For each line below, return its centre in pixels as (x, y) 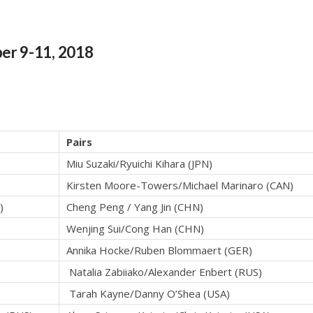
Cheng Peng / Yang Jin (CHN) (135, 207)
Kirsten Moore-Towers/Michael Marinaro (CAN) (180, 185)
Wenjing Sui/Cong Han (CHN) (135, 229)
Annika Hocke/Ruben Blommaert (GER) (159, 250)
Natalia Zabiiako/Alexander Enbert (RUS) (164, 272)
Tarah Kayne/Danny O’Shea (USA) (148, 294)
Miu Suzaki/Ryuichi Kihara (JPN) (139, 164)
